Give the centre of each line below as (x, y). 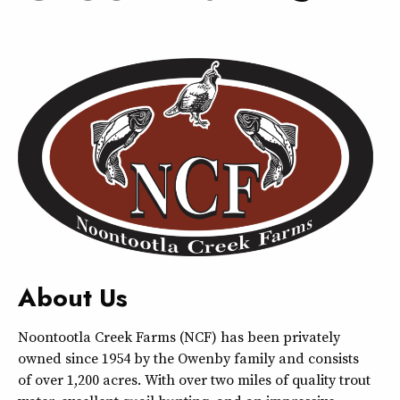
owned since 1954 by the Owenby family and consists (188, 358)
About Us (73, 297)
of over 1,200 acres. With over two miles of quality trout (194, 379)
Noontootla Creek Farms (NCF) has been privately (179, 336)
